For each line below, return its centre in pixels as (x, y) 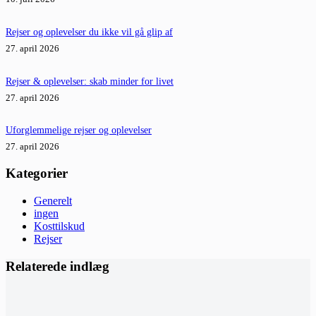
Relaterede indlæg (57, 266)
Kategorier (37, 174)
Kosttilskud (59, 226)
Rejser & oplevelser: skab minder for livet (90, 81)
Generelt (53, 200)
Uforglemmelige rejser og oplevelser (79, 130)
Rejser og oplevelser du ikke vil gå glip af (89, 31)
